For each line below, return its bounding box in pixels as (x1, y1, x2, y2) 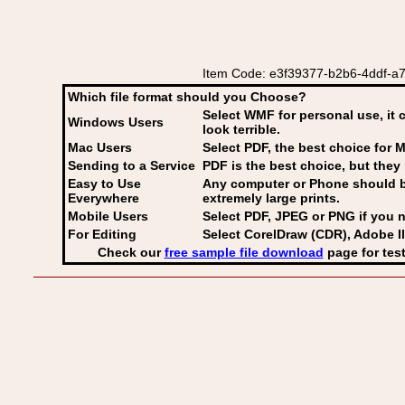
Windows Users (68, 115, 164, 129)
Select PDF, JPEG (202, 209, 308, 223)
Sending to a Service (68, 158, 195, 173)
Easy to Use (68, 176, 141, 191)
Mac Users (68, 140, 132, 155)
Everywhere (68, 191, 139, 205)
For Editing (68, 227, 137, 241)
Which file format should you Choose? (68, 89, 306, 104)
